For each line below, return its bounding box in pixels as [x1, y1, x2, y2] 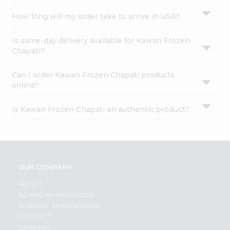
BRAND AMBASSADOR [18, 191, 94, 199]
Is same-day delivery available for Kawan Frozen [12, 36, 190, 46]
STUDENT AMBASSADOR [18, 202, 101, 210]
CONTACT [18, 213, 52, 221]
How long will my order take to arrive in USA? [12, 12, 180, 22]
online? [12, 81, 40, 90]
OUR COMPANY [18, 163, 72, 171]
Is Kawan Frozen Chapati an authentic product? [12, 105, 190, 114]
